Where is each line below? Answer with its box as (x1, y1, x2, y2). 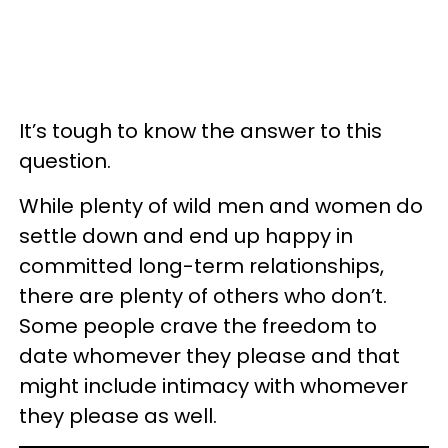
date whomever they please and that (19, 341, 400, 370)
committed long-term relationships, (19, 251, 384, 280)
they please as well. (19, 401, 217, 430)
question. (19, 146, 111, 175)
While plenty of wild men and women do (19, 191, 423, 220)
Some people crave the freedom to (19, 311, 377, 340)
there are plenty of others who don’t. (19, 281, 387, 310)
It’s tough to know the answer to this (19, 116, 382, 145)
